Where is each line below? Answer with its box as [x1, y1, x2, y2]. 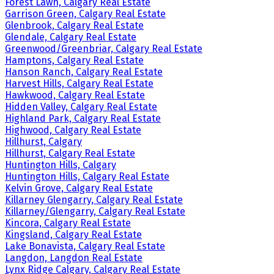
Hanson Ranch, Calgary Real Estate [5, 66, 163, 78]
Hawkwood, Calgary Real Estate [5, 89, 145, 102]
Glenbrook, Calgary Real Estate [5, 20, 144, 32]
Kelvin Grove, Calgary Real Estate [5, 182, 153, 194]
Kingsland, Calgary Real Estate [5, 229, 142, 241]
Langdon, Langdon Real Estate [5, 252, 143, 264]
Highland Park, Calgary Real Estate [5, 113, 161, 125]
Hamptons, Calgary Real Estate [5, 54, 144, 67]
